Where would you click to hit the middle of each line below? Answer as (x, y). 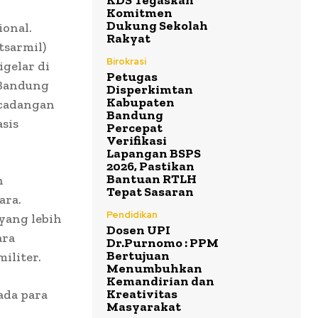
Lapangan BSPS (154, 154)
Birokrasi (126, 62)
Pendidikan (132, 215)
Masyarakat (144, 307)
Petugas (132, 77)
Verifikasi (137, 141)
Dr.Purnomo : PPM (163, 243)
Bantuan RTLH (152, 179)
